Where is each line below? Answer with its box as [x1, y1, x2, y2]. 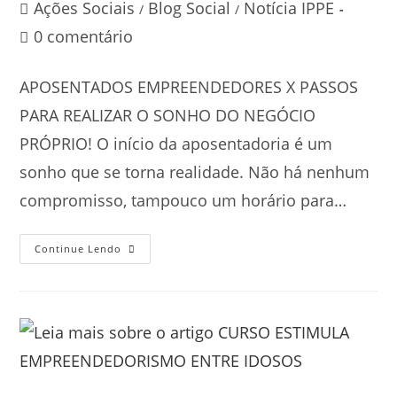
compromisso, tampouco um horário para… [19, 190, 347, 212]
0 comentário [34, 26, 134, 48]
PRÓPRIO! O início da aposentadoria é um [19, 133, 333, 155]
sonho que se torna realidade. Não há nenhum [19, 161, 370, 183]
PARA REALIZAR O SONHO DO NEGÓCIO [19, 105, 316, 127]
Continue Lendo [35, 242, 122, 256]
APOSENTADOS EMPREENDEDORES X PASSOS [19, 76, 359, 98]
